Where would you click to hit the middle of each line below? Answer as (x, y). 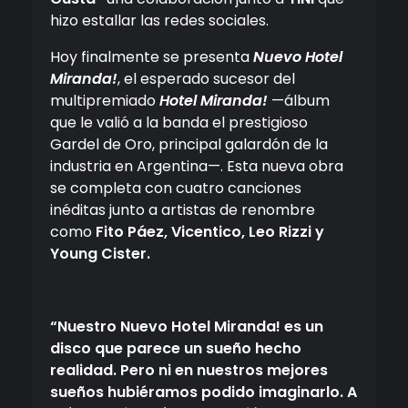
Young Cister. (100, 254)
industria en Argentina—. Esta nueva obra (197, 167)
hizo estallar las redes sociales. (159, 21)
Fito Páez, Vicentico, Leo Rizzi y (210, 232)
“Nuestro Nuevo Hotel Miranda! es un (187, 327)
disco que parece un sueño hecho (176, 349)
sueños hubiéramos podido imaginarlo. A (204, 393)
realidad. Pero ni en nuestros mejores (189, 371)
